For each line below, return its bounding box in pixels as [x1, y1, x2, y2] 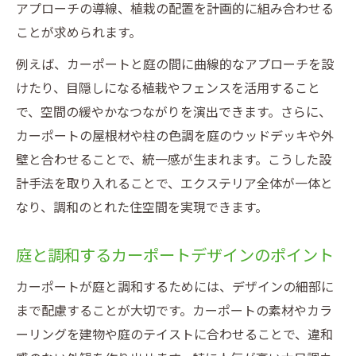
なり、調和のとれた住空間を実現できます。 [16, 199, 268, 215]
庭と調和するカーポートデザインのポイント [16, 246, 334, 265]
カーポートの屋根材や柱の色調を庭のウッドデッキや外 [16, 128, 334, 144]
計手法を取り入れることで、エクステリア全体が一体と [16, 176, 333, 192]
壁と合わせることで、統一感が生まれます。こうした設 [16, 152, 331, 168]
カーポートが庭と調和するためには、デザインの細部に [16, 279, 334, 295]
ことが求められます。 [16, 25, 141, 41]
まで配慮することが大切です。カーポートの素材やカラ [16, 303, 332, 319]
